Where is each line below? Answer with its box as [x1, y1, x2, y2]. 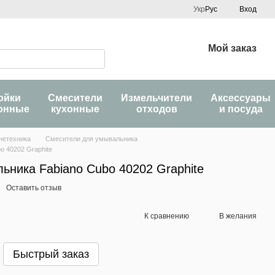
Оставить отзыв [6, 184, 61, 192]
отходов [136, 104, 177, 114]
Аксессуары [211, 93, 271, 103]
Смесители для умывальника [45, 135, 137, 142]
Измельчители [121, 93, 192, 103]
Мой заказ [208, 43, 257, 53]
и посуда [219, 104, 263, 114]
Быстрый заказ [13, 248, 89, 260]
